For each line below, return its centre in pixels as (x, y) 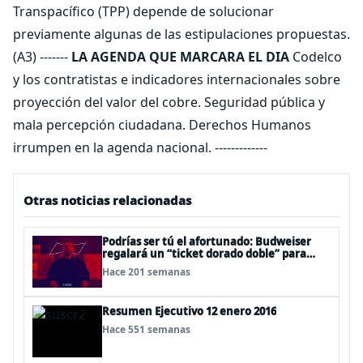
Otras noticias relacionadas (107, 200)
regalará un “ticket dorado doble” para (204, 254)
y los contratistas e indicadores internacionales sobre (177, 79)
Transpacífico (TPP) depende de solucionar (143, 11)
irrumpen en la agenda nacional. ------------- (140, 147)
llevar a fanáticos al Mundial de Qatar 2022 (214, 266)
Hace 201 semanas (146, 272)
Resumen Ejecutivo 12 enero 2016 (189, 311)
